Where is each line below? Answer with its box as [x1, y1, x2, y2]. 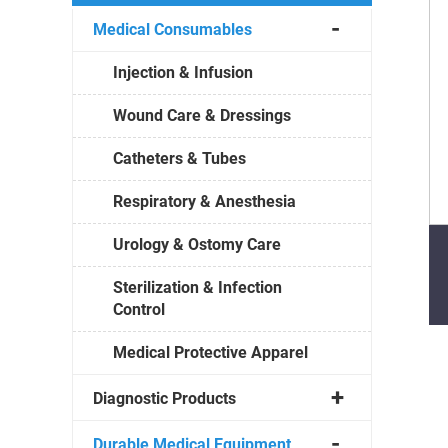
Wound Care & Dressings [113, 105, 291, 125]
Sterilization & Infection [113, 277, 282, 297]
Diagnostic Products [93, 388, 236, 408]
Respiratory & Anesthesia [113, 191, 296, 211]
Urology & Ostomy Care [113, 234, 281, 254]
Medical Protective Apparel [113, 342, 308, 362]
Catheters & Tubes [113, 148, 246, 168]
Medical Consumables [93, 19, 252, 39]
